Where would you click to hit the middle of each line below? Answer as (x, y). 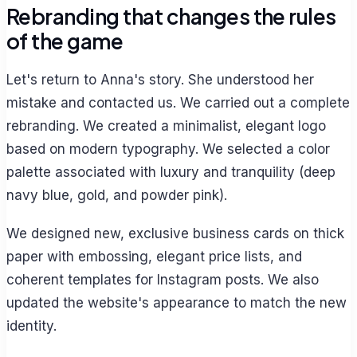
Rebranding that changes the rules (171, 17)
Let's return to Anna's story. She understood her (160, 79)
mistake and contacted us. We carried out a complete (178, 102)
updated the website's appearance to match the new (177, 302)
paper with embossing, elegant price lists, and (154, 256)
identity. (31, 326)
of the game (65, 41)
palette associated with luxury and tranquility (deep (171, 172)
